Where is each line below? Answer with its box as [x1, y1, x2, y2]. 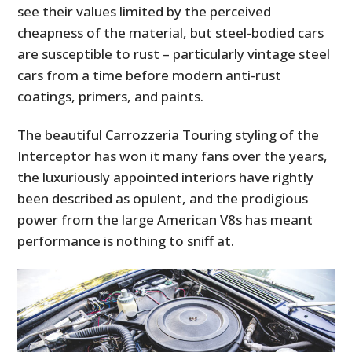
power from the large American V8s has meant [17, 210, 313, 229]
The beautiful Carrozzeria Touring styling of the [17, 125, 320, 144]
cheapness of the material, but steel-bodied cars [17, 23, 324, 42]
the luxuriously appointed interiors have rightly [17, 167, 314, 186]
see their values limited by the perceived [17, 2, 272, 20]
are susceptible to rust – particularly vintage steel [17, 44, 331, 63]
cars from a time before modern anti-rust [17, 65, 282, 84]
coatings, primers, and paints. [17, 86, 204, 105]
